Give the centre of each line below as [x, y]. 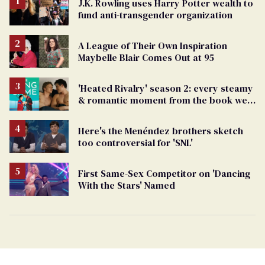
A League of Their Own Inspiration [153, 45]
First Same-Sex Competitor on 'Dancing [164, 174]
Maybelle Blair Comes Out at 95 [146, 57]
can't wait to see [114, 112]
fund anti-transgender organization [155, 14]
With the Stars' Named [127, 185]
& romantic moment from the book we [163, 100]
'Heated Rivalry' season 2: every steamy [166, 88]
